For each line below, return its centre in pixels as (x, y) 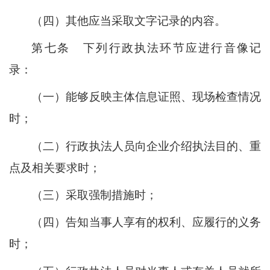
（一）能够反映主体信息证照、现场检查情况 (146, 97)
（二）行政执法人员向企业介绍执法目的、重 (146, 146)
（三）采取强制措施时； (95, 195)
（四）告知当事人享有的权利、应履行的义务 (146, 222)
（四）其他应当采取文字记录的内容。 (129, 20)
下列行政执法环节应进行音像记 (171, 48)
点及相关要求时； (55, 168)
